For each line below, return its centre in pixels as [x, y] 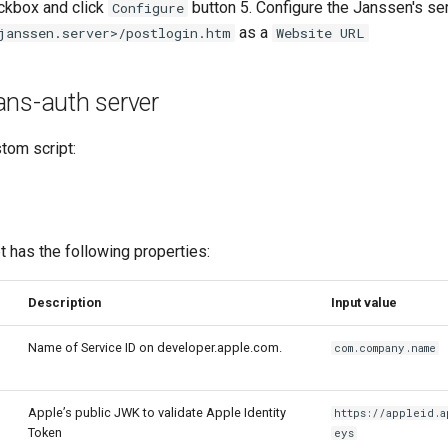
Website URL [320, 33]
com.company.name [385, 348]
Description [64, 303]
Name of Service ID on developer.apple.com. [155, 348]
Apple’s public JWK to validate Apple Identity [157, 413]
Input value [364, 303]
